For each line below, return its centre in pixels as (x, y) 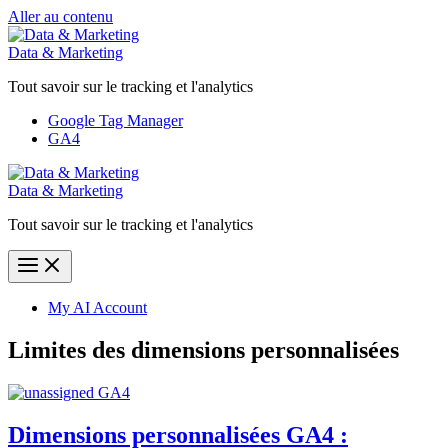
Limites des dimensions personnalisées (203, 349)
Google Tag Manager (115, 120)
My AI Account (97, 307)
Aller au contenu (60, 16)
